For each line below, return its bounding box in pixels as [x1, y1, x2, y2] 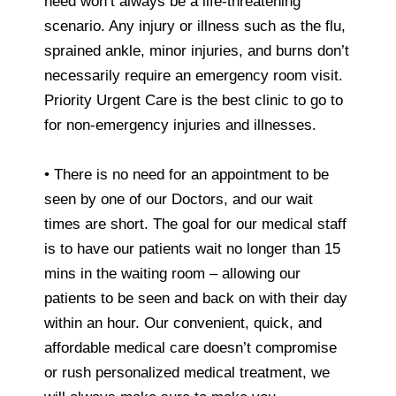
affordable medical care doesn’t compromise [44, 339, 337, 356]
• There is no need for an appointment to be [44, 165, 329, 183]
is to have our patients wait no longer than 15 [44, 240, 340, 257]
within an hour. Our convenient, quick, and [44, 314, 322, 331]
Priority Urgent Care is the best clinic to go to [44, 91, 343, 109]
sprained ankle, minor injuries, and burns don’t [44, 42, 349, 59]
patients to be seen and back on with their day [44, 289, 347, 307]
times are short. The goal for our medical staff [44, 215, 346, 232]
